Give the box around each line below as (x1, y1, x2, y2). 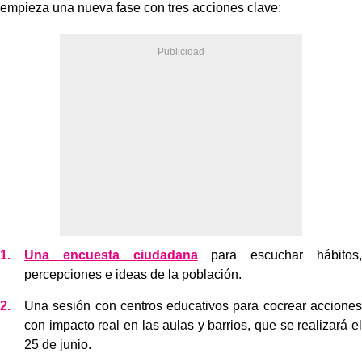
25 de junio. (24, 337, 91, 351)
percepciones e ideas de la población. (24, 267, 242, 281)
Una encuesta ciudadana (24, 247, 198, 262)
